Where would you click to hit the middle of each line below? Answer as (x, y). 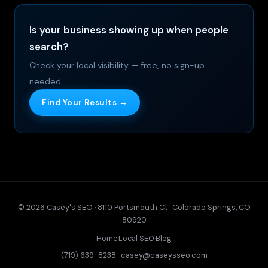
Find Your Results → (85, 103)
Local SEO (136, 238)
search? (49, 47)
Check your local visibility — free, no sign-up (117, 66)
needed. (46, 82)
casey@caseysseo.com (164, 255)
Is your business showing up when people (129, 30)
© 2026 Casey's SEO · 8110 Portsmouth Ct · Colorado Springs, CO (134, 208)
